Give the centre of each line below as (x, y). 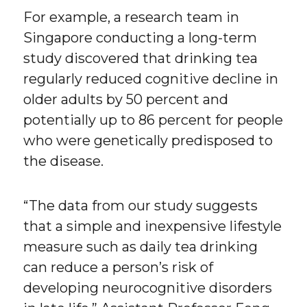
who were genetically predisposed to (148, 141)
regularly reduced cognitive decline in (151, 79)
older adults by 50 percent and (126, 100)
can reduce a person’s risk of (119, 268)
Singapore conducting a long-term (140, 38)
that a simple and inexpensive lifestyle (153, 226)
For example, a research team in (132, 17)
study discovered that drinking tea (141, 59)
